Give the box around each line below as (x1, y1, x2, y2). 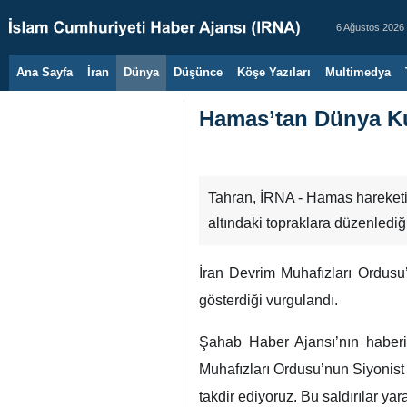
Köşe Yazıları (237, 65, 311, 79)
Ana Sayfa (16, 65, 73, 79)
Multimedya (325, 65, 391, 79)
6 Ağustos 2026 (336, 22, 404, 33)
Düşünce (174, 65, 223, 79)
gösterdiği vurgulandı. (199, 293, 338, 308)
